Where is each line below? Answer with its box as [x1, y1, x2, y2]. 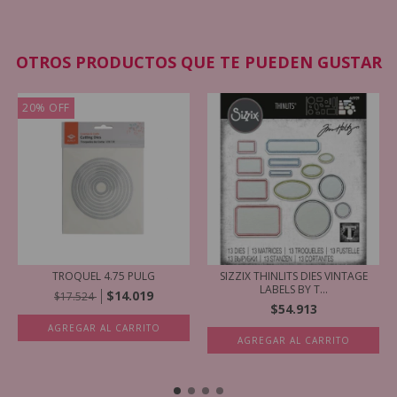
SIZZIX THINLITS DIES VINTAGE [219, 268, 368, 284]
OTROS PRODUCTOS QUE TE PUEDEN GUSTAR [15, 51, 382, 73]
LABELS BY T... [259, 281, 328, 297]
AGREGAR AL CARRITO [47, 321, 160, 334]
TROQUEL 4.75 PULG [52, 268, 155, 284]
